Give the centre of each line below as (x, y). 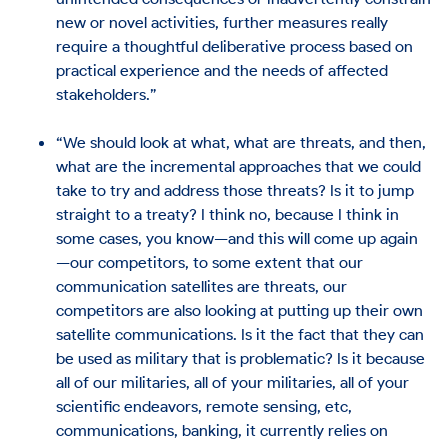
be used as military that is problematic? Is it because (241, 357)
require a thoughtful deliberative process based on (235, 45)
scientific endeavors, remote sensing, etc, (204, 405)
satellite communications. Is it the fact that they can (240, 333)
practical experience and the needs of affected (222, 69)
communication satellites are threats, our (202, 285)
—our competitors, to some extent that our (210, 261)
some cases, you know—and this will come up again (237, 237)
